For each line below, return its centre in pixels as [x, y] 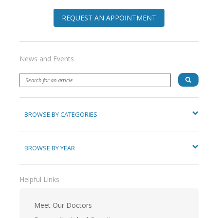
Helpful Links [39, 180]
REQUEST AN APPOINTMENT [109, 18]
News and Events [47, 59]
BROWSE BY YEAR [50, 148]
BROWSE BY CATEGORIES [61, 115]
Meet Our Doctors [63, 205]
